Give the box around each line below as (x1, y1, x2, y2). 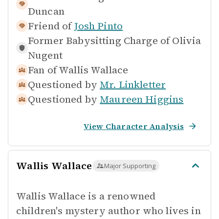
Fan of (28, 63, 57, 77)
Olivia (172, 34, 201, 47)
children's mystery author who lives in (16, 204, 201, 218)
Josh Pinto (74, 19, 123, 33)
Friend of (28, 19, 72, 33)
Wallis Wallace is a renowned (16, 189, 156, 203)
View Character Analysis (84, 121, 184, 131)
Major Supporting (104, 161, 155, 170)
